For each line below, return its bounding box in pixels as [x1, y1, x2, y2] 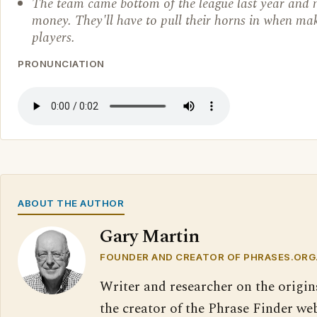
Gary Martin [100, 223, 200, 250]
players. [32, 28, 75, 48]
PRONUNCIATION [18, 58, 105, 69]
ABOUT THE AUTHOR [18, 197, 125, 209]
